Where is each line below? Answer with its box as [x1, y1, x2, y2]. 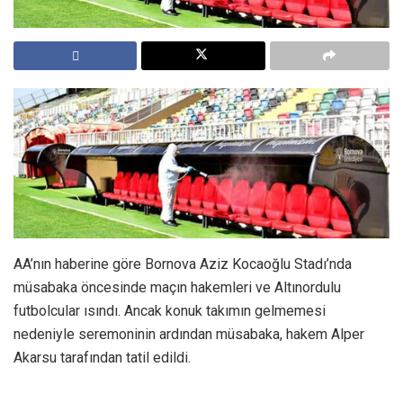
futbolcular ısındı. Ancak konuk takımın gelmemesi [13, 301, 326, 319]
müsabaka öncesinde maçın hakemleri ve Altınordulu [13, 278, 341, 296]
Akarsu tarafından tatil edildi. [13, 348, 191, 366]
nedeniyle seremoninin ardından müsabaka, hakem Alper [13, 325, 364, 343]
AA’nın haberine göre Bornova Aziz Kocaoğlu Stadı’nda [13, 255, 352, 273]
